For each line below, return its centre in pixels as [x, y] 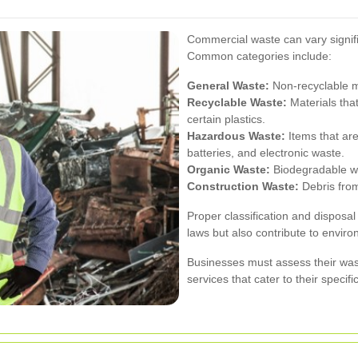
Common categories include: [259, 56]
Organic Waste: [229, 169]
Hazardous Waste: [236, 135]
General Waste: [228, 85]
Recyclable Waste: [237, 102]
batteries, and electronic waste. [266, 152]
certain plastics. [226, 119]
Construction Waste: [243, 186]
